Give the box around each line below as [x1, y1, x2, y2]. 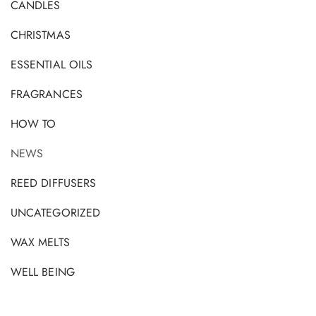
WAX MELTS [11, 233, 70, 250]
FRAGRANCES [11, 85, 83, 102]
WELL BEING [11, 263, 75, 280]
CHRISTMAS [11, 26, 71, 43]
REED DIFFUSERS [11, 174, 97, 191]
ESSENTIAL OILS [11, 56, 93, 73]
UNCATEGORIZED [11, 204, 101, 221]
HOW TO [11, 115, 56, 132]
